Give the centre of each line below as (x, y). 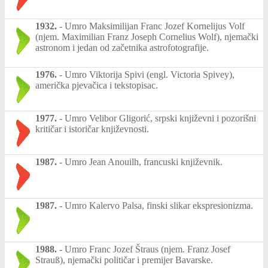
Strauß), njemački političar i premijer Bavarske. (124, 260)
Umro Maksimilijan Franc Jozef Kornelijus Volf (155, 26)
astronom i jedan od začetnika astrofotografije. (122, 48)
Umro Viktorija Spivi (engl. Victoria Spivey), (150, 75)
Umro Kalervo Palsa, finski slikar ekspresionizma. (159, 206)
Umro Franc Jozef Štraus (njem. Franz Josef (147, 249)
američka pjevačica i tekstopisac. (97, 86)
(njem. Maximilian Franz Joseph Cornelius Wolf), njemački (147, 37)
